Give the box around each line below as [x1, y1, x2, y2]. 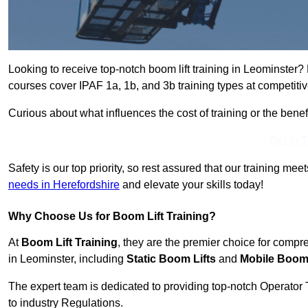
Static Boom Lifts [126, 253, 216, 265]
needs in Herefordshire [8, 179, 120, 191]
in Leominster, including [8, 253, 126, 265]
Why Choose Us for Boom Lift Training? [8, 210, 216, 223]
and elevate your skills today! [120, 179, 263, 191]
